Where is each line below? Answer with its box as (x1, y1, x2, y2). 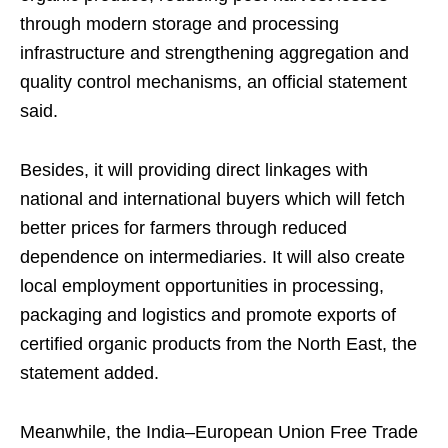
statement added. (20, 363, 159, 384)
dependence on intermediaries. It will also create (20, 247, 405, 268)
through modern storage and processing (20, 14, 339, 35)
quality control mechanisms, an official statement (20, 72, 407, 93)
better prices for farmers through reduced (20, 218, 347, 239)
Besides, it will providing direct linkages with (20, 160, 368, 181)
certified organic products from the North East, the (20, 334, 417, 355)
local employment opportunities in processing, (20, 276, 384, 297)
